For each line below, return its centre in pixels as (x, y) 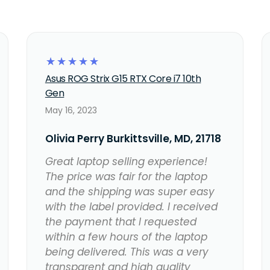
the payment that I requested (121, 222)
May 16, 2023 (71, 111)
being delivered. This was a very (127, 252)
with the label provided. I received (131, 207)
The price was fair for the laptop (126, 177)
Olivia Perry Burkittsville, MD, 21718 (133, 139)
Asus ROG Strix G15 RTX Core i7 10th (123, 79)
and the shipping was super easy (130, 192)
